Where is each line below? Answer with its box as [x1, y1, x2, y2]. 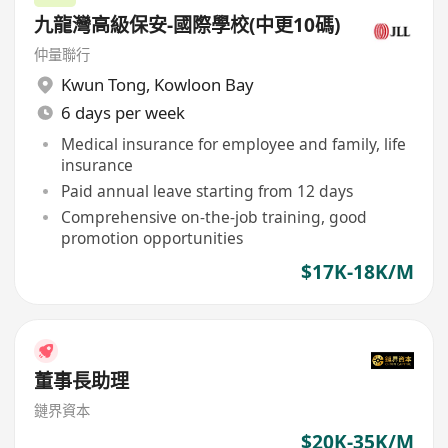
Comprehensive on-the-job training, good [60, 205, 367, 228]
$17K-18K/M [300, 258, 414, 285]
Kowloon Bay [153, 73, 254, 97]
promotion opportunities [60, 226, 243, 249]
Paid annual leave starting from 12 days [60, 179, 353, 202]
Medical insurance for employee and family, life [60, 132, 406, 155]
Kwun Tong [60, 73, 146, 97]
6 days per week [60, 101, 185, 125]
